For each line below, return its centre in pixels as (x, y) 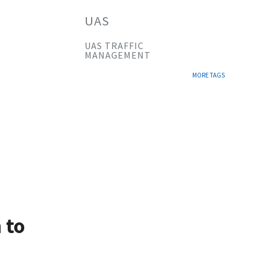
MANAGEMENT (118, 55)
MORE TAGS (209, 75)
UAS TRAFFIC (114, 46)
